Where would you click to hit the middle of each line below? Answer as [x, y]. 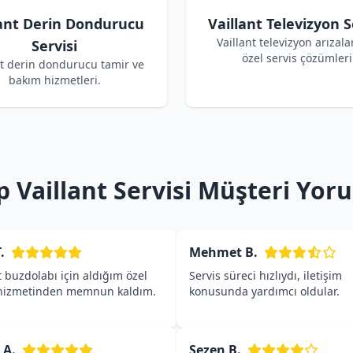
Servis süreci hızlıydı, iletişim [266, 275]
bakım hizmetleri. [54, 80]
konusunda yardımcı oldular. [264, 291]
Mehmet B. [223, 252]
